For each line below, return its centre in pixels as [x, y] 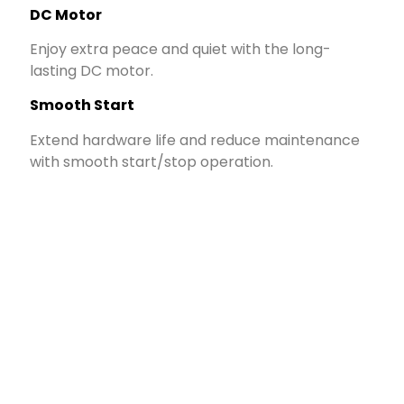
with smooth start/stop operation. [152, 161]
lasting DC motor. [92, 71]
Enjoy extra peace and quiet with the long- [181, 50]
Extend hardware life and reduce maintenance [195, 140]
